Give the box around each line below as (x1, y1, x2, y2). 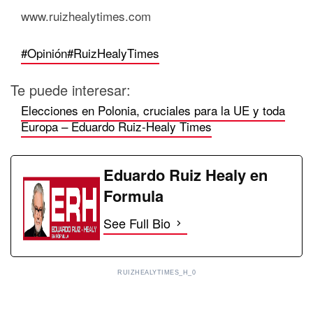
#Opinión (21, 44, 67, 61)
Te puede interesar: (10, 80, 131, 100)
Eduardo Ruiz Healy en (103, 163, 268, 186)
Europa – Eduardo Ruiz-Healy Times (21, 117, 212, 135)
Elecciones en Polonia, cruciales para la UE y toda (21, 101, 285, 119)
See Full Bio (103, 214, 170, 232)
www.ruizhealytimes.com (21, 7, 151, 24)
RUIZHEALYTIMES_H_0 (117, 269, 196, 276)
